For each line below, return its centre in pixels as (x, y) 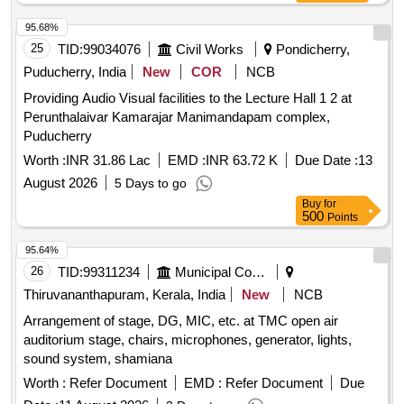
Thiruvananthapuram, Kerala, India (124, 295)
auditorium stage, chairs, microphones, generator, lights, (188, 340)
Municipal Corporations (258, 272)
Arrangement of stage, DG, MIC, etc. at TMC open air (181, 321)
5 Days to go (151, 184)
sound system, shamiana (98, 359)
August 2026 (60, 183)
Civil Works (210, 50)
